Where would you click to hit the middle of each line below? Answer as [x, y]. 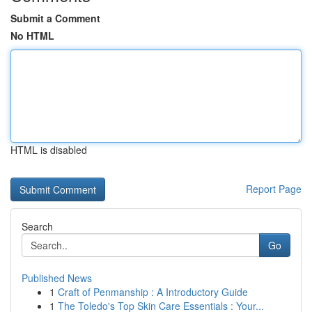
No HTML [32, 36]
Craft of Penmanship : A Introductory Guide [153, 292]
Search [37, 226]
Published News [57, 278]
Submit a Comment [55, 18]
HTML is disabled [49, 150]
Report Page [274, 189]
